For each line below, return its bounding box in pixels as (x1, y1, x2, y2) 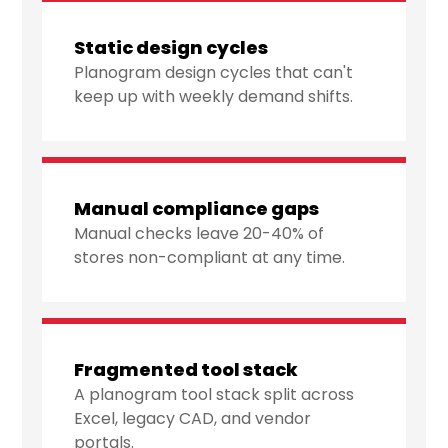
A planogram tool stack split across (74, 383, 355, 407)
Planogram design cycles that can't (74, 61, 354, 85)
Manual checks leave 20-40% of (74, 222, 325, 246)
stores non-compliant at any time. (74, 246, 346, 270)
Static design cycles (74, 35, 269, 61)
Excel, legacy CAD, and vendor (74, 407, 312, 431)
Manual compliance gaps (74, 196, 320, 222)
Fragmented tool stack (74, 357, 299, 383)
